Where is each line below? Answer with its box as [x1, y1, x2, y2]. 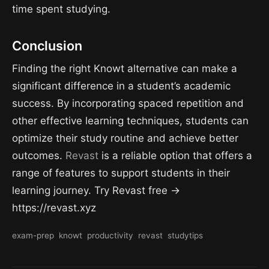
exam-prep [12, 230, 54, 240]
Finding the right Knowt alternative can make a [12, 62, 237, 74]
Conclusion [12, 38, 82, 54]
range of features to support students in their [12, 166, 230, 179]
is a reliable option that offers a [98, 149, 252, 162]
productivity [87, 230, 133, 240]
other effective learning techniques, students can [12, 114, 249, 127]
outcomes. [12, 149, 65, 162]
